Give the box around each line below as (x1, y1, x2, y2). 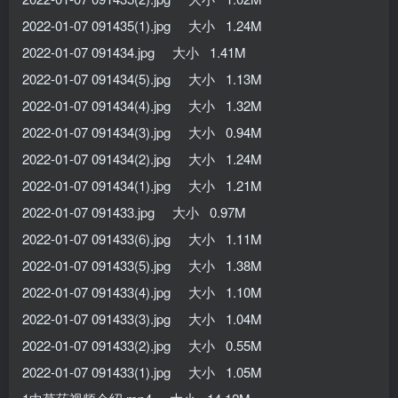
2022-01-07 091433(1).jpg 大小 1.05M (22, 362, 262, 381)
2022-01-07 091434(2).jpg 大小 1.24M (22, 148, 262, 168)
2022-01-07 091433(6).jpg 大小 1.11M (22, 228, 262, 248)
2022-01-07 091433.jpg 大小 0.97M (22, 202, 246, 221)
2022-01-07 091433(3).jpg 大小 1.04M (22, 308, 262, 328)
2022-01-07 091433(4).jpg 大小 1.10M (22, 282, 262, 301)
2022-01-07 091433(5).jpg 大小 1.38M (22, 255, 262, 275)
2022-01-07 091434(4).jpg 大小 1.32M (22, 95, 262, 115)
